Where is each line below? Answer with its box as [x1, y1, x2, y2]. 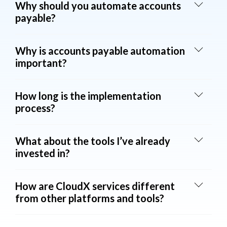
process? [15, 101, 55, 114]
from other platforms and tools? [15, 192, 164, 204]
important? [15, 56, 67, 69]
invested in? [15, 146, 70, 159]
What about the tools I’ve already [15, 134, 170, 147]
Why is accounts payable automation [15, 44, 185, 57]
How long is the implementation [15, 89, 161, 102]
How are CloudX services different [15, 179, 175, 192]
